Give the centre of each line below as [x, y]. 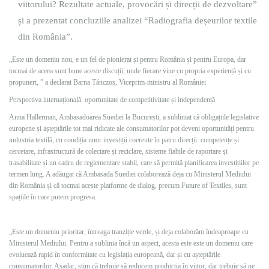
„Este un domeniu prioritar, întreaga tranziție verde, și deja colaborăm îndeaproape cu [129, 232]
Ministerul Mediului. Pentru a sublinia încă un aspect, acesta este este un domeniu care [131, 243]
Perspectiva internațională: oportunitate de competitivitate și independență [112, 100]
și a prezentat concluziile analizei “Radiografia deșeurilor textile [138, 20]
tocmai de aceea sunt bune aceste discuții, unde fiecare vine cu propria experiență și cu [130, 71]
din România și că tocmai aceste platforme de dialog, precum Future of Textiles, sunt [128, 186]
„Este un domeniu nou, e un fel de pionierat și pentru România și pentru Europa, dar [128, 59]
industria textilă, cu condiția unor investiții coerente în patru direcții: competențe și [124, 140]
